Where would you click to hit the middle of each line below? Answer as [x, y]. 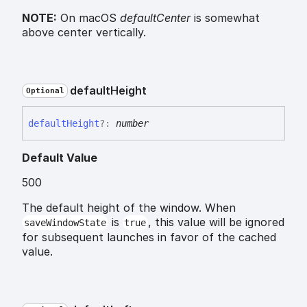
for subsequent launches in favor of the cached [149, 237]
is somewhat [225, 18]
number [132, 123]
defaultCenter [155, 18]
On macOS [88, 18]
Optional [45, 90]
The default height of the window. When [129, 207]
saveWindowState [65, 222]
